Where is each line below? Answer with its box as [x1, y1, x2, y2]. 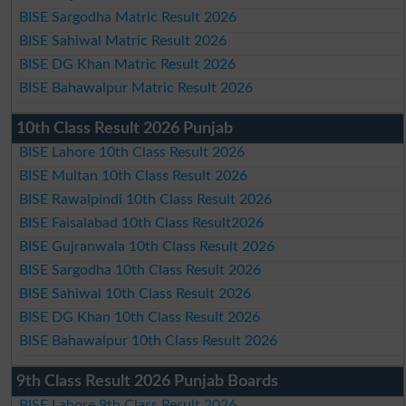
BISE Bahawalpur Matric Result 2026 [19, 80, 254, 95]
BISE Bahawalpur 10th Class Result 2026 [19, 333, 278, 348]
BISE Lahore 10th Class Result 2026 [19, 144, 246, 159]
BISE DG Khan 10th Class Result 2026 [19, 309, 261, 324]
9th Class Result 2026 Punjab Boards [15, 372, 278, 390]
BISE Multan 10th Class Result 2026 [19, 168, 248, 183]
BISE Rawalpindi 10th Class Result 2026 [19, 191, 273, 207]
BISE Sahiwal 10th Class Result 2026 [19, 285, 252, 301]
